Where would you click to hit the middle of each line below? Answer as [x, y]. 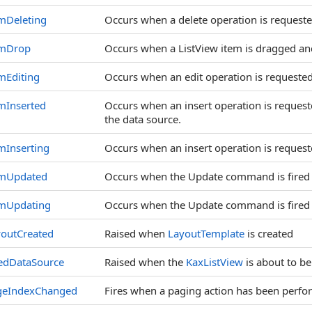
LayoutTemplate [206, 233]
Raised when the [145, 262]
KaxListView [214, 262]
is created [269, 233]
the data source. [143, 119]
